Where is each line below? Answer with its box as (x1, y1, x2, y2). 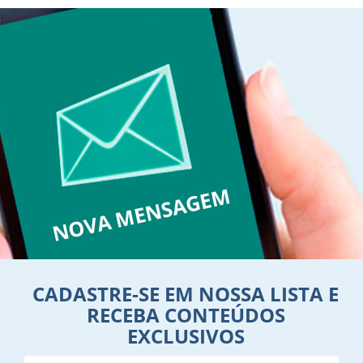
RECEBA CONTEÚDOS (86, 301, 285, 328)
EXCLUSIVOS (126, 322, 245, 349)
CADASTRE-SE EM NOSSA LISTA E (32, 280, 339, 307)
